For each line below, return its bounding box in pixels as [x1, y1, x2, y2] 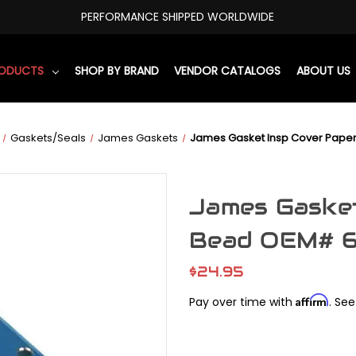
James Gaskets [98, 130, 179, 145]
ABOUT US [296, 62, 350, 79]
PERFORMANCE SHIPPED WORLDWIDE [81, 8, 275, 25]
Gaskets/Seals [10, 130, 87, 145]
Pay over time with [189, 293, 296, 310]
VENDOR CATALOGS [174, 62, 281, 79]
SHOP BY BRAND [74, 62, 159, 79]
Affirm [296, 292, 329, 307]
